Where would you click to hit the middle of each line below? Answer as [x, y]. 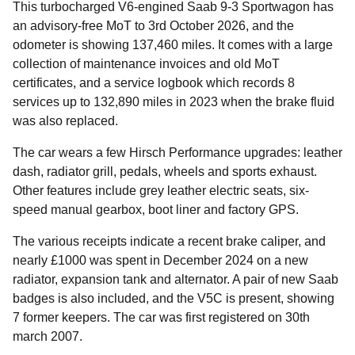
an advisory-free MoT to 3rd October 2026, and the [153, 25]
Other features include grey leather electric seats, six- [161, 190]
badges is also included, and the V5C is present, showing [174, 298]
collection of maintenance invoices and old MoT [146, 63]
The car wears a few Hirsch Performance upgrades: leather [177, 152]
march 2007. [48, 336]
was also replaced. [65, 120]
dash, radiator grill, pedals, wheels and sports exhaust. [165, 171]
